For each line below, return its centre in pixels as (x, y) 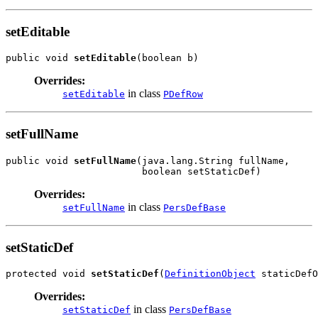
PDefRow (183, 94)
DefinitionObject (210, 274)
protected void (48, 274)
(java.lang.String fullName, (213, 160)
